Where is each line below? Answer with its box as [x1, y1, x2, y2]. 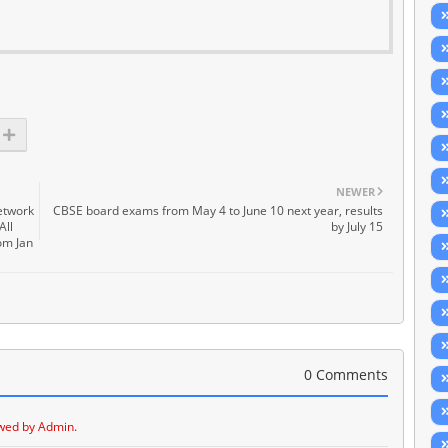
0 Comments [304, 364, 388, 384]
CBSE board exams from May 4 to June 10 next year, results [53, 201, 383, 219]
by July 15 [331, 217, 383, 235]
